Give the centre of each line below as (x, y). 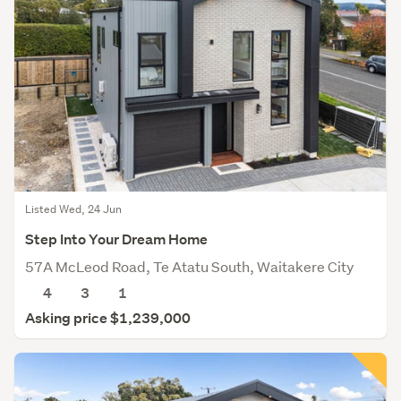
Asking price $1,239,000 (108, 319)
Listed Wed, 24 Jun (73, 209)
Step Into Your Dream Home (116, 240)
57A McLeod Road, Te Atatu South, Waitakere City (189, 267)
